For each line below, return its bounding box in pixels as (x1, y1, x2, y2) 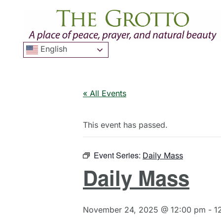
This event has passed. (83, 120, 168, 130)
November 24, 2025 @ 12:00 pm (83, 205, 206, 215)
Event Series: (94, 149, 143, 161)
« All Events (83, 88, 126, 99)
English (38, 44, 67, 54)
